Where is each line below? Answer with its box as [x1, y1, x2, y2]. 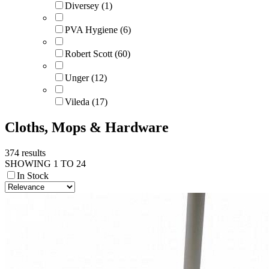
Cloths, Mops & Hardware [5, 119, 169, 135]
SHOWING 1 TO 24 [5, 158, 86, 169]
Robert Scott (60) [65, 48, 130, 59]
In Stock [17, 170, 49, 181]
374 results [5, 147, 46, 158]
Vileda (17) [65, 96, 107, 107]
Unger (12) [65, 72, 107, 83]
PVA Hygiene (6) [65, 24, 131, 35]
